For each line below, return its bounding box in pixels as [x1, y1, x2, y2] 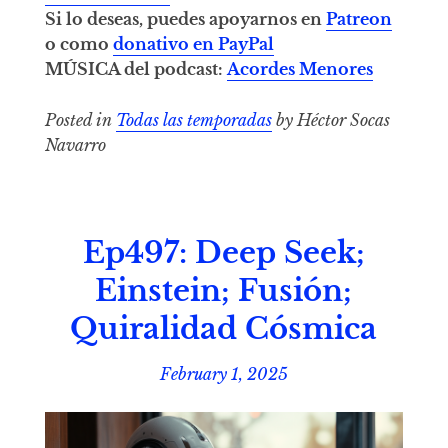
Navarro [44, 134, 106, 155]
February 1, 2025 [159, 363, 288, 384]
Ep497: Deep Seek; [82, 235, 365, 272]
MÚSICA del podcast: [44, 59, 227, 80]
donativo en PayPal [112, 34, 274, 55]
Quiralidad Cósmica [70, 311, 378, 348]
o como [44, 34, 113, 55]
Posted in [44, 109, 116, 130]
